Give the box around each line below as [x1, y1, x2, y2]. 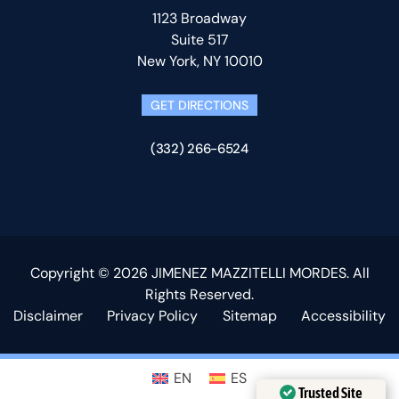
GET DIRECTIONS [151, 97, 248, 114]
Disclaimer [13, 306, 83, 326]
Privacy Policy [107, 306, 199, 326]
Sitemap [222, 306, 277, 326]
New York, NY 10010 [136, 52, 263, 71]
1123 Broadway [152, 9, 247, 28]
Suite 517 [170, 30, 229, 50]
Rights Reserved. [145, 285, 254, 305]
